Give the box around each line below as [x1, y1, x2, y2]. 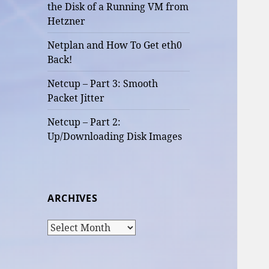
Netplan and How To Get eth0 [47, 38, 183, 52]
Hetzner [47, 14, 86, 28]
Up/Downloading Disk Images [47, 129, 183, 143]
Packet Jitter [47, 91, 105, 104]
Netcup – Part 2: [47, 115, 121, 128]
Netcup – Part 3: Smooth [47, 76, 159, 90]
